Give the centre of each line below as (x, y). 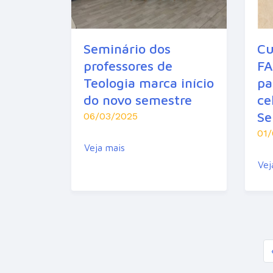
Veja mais (105, 147)
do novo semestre (138, 100)
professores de (128, 66)
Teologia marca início (149, 83)
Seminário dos (127, 48)
